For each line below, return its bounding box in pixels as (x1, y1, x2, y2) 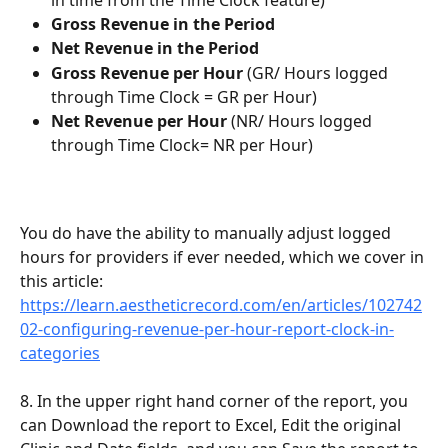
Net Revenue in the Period (51, 37, 259, 60)
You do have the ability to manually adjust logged (20, 221, 395, 244)
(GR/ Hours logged (243, 61, 392, 84)
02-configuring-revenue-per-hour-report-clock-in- (20, 317, 394, 340)
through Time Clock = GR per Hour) (51, 85, 317, 108)
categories (20, 341, 100, 364)
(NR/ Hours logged (227, 109, 376, 132)
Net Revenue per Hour (51, 109, 227, 132)
